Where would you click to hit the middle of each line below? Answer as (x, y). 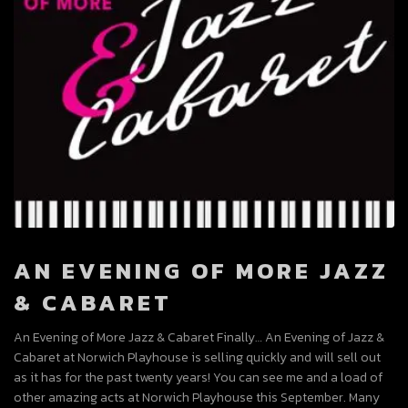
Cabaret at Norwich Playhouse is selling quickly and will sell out (197, 358)
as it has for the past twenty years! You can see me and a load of (198, 378)
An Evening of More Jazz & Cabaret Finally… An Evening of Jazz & (199, 338)
